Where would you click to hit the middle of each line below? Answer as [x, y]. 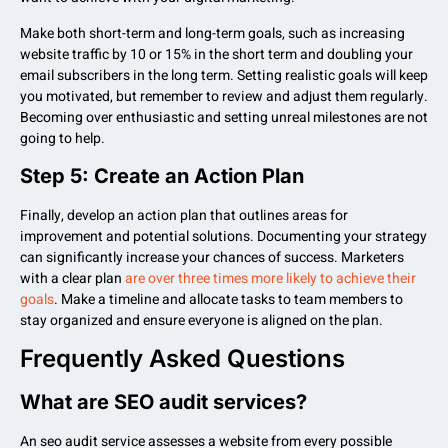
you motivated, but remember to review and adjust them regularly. [224, 96]
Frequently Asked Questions [182, 359]
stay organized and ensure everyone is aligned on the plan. [201, 320]
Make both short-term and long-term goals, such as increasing [212, 33]
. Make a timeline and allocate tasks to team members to [228, 299]
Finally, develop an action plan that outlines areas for [184, 215]
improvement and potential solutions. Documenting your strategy [223, 236]
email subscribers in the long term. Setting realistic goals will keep [224, 75]
